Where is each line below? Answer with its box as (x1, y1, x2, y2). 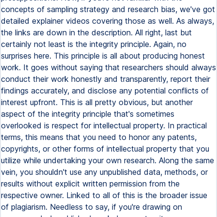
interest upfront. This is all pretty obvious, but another (1, 97, 193, 107)
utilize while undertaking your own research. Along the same (1, 155, 214, 165)
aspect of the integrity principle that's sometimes (1, 109, 174, 119)
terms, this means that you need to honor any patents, (1, 132, 197, 142)
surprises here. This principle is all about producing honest (1, 51, 205, 61)
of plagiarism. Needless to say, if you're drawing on (1, 202, 182, 212)
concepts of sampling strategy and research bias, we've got (1, 4, 215, 14)
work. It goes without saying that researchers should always (1, 62, 216, 72)
